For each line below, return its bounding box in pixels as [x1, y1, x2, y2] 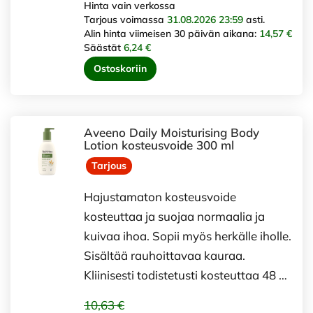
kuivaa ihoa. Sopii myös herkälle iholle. [84, 228, 291, 243]
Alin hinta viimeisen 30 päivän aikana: [84, 27, 259, 40]
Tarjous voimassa [84, 13, 167, 26]
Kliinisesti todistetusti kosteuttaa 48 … [84, 267, 287, 282]
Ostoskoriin [94, 61, 147, 75]
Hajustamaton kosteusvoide [84, 189, 236, 204]
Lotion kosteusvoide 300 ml [84, 137, 234, 152]
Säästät [84, 41, 124, 54]
